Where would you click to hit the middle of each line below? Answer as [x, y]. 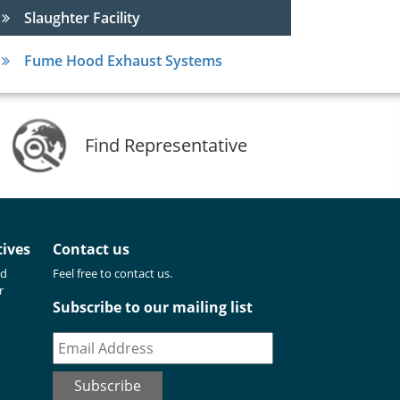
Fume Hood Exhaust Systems [123, 60]
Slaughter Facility [82, 17]
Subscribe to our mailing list [153, 307]
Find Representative [166, 145]
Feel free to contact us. [112, 273]
